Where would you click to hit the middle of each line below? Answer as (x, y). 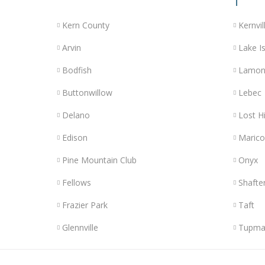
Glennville (80, 227)
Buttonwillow (87, 92)
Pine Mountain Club (99, 160)
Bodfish (77, 70)
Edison (75, 137)
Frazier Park (85, 205)
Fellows (76, 182)
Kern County (85, 25)
